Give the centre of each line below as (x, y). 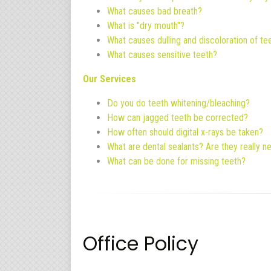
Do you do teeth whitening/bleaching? (178, 103)
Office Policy (141, 243)
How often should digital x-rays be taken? (185, 132)
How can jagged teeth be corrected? (178, 117)
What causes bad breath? (155, 11)
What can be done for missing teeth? (176, 161)
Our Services (109, 79)
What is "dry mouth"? (146, 25)
